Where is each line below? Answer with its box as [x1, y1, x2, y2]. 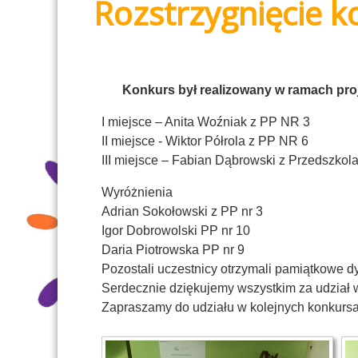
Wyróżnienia [101, 185, 173, 200]
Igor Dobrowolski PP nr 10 [101, 224, 250, 238]
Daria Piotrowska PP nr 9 [101, 243, 245, 257]
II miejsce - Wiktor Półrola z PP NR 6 [101, 134, 308, 149]
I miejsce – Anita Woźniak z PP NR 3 [101, 115, 310, 129]
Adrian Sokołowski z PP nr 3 [101, 205, 263, 219]
